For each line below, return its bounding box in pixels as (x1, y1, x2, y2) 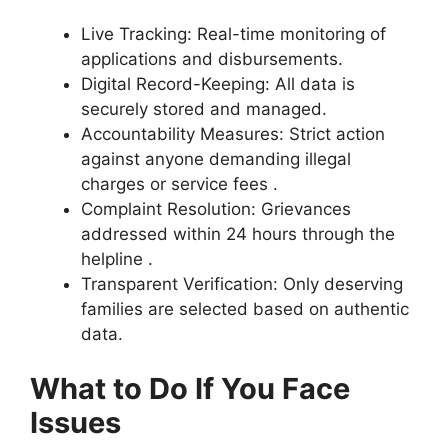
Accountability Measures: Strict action (81, 123, 385, 144)
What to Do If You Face (30, 371, 350, 407)
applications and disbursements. (81, 48, 343, 69)
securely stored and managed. (81, 98, 327, 119)
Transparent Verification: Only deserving (81, 273, 403, 294)
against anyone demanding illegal (81, 148, 351, 169)
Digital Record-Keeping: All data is (81, 73, 355, 94)
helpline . (81, 248, 153, 269)
